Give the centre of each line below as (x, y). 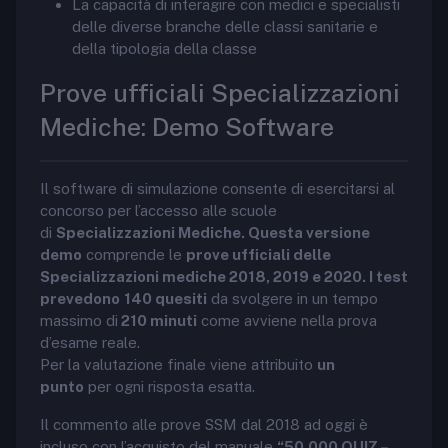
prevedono (80, 298)
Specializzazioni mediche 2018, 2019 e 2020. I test (224, 276)
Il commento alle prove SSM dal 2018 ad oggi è (204, 424)
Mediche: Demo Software (187, 127)
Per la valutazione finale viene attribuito (178, 364)
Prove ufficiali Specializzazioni (220, 93)
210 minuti (157, 320)
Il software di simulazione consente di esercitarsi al (217, 188)
